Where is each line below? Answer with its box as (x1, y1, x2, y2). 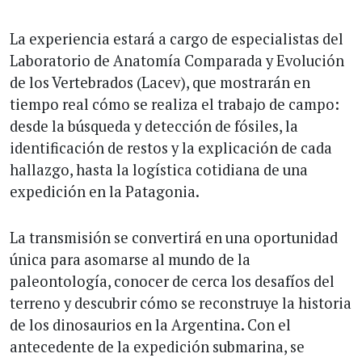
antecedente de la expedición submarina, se (10, 336, 305, 356)
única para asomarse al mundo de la (10, 249, 250, 269)
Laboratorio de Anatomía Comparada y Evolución (10, 50, 344, 70)
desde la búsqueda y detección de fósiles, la (10, 116, 298, 136)
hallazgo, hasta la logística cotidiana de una (10, 159, 308, 179)
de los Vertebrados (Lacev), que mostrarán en (10, 72, 310, 92)
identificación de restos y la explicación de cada (10, 137, 332, 158)
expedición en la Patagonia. (10, 181, 200, 201)
